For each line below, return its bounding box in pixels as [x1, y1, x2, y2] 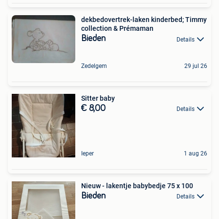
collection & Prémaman [81, 24, 153, 33]
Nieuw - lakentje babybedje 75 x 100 [81, 181, 193, 190]
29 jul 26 [184, 62, 207, 69]
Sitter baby [81, 94, 115, 102]
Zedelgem [81, 62, 107, 69]
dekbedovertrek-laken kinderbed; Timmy [81, 16, 207, 24]
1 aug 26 [184, 150, 207, 157]
